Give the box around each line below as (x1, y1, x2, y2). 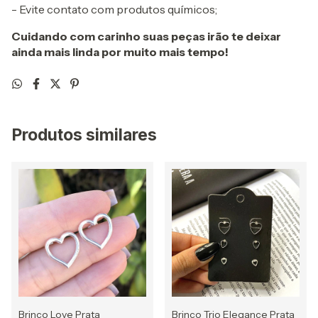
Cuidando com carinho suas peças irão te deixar (11, 29, 281, 43)
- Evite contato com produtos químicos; (11, 2, 219, 16)
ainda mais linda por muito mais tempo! (11, 45, 229, 59)
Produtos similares (11, 125, 157, 145)
